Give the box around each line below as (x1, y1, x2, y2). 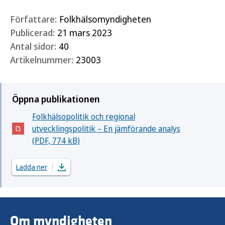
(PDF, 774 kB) (32, 135, 80, 147)
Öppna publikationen (12, 93, 100, 105)
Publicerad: (10, 27, 55, 39)
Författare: (10, 13, 57, 26)
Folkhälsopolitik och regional (32, 111, 135, 123)
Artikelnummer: (10, 54, 73, 66)
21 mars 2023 (57, 27, 112, 39)
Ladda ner (16, 162, 47, 172)
